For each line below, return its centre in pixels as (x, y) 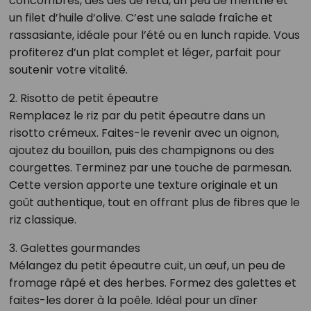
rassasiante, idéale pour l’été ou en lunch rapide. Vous (154, 35)
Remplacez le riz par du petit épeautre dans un (137, 115)
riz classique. (42, 219)
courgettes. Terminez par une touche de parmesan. (150, 167)
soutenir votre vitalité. (68, 69)
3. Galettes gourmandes (74, 248)
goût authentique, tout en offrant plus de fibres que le (154, 202)
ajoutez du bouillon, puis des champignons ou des (141, 150)
